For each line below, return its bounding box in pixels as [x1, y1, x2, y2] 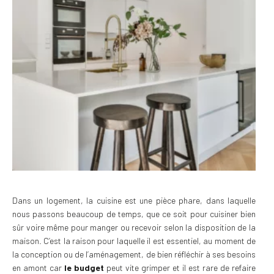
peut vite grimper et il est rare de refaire [104, 262, 256, 273]
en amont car [12, 262, 64, 273]
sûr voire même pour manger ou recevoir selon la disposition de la [12, 221, 256, 232]
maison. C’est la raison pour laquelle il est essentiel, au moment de [12, 235, 256, 246]
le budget [64, 262, 104, 273]
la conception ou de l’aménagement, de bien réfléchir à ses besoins [12, 248, 256, 259]
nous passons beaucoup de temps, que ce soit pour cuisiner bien [12, 208, 256, 219]
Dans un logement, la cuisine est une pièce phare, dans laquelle [12, 194, 256, 206]
